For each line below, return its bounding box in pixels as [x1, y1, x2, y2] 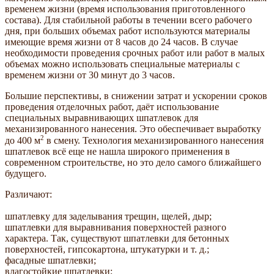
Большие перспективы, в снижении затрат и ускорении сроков [5, 90, 267, 101]
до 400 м [5, 135, 40, 146]
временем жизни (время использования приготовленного [5, 3, 245, 14]
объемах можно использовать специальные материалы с [5, 58, 240, 69]
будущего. [5, 168, 46, 179]
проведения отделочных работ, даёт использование [5, 101, 219, 112]
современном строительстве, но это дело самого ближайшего [5, 157, 261, 168]
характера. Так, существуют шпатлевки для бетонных [5, 233, 229, 244]
